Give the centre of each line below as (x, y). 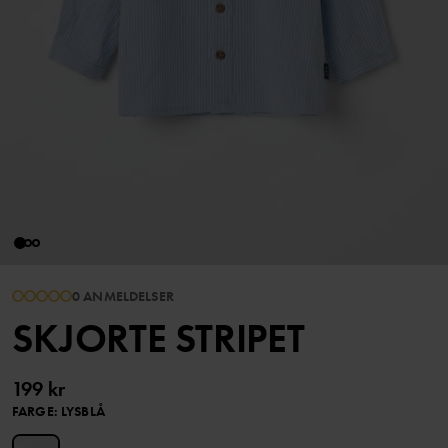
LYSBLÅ (82, 411)
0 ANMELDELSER (123, 296)
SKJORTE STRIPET (159, 339)
